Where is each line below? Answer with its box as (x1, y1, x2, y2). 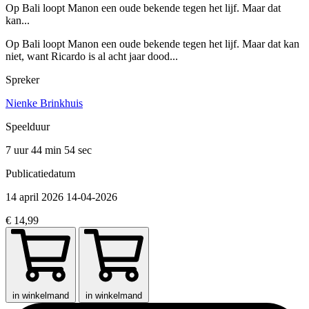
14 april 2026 (6, 190, 66, 203)
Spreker (6, 73, 39, 86)
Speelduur (6, 120, 50, 132)
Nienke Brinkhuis (6, 97, 83, 109)
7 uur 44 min (6, 143, 64, 156)
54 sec (64, 143, 92, 156)
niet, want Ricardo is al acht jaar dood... (6, 50, 178, 62)
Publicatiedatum (6, 167, 75, 179)
